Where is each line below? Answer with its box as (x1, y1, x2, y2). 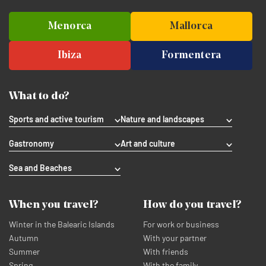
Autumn (9, 233, 39, 243)
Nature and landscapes (121, 114, 205, 124)
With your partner (142, 233, 207, 243)
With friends (142, 246, 188, 256)
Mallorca (170, 21, 213, 32)
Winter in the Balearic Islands (9, 219, 115, 229)
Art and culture (121, 138, 176, 148)
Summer (9, 246, 40, 256)
